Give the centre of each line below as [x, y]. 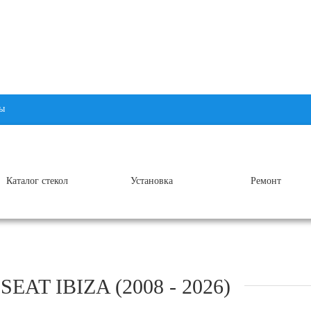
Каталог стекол [37, 181]
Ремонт [266, 181]
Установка [151, 181]
